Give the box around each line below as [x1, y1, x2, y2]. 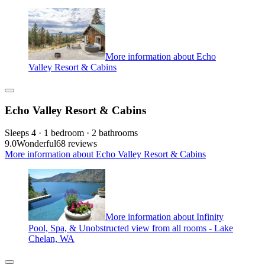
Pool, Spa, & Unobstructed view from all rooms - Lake [28, 222, 233, 233]
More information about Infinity [105, 212, 224, 222]
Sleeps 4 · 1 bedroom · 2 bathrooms [5, 128, 138, 138]
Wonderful [17, 138, 56, 149]
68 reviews [56, 138, 97, 149]
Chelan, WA [28, 233, 75, 244]
